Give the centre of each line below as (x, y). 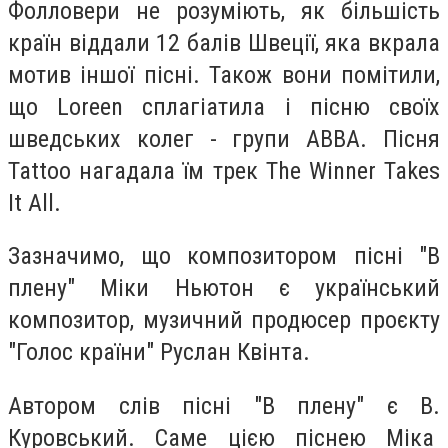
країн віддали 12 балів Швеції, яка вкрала (224, 42)
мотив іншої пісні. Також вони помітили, (224, 74)
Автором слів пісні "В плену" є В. (224, 405)
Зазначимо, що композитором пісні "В (224, 256)
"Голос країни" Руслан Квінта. (162, 352)
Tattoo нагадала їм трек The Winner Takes (224, 170)
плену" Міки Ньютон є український (224, 288)
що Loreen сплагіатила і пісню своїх (224, 106)
